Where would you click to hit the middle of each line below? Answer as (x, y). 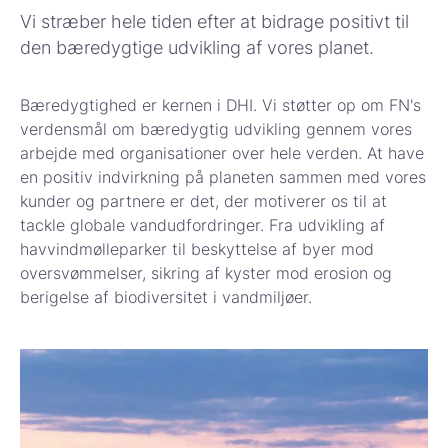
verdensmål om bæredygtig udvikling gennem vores (216, 129)
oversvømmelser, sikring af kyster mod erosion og (206, 273)
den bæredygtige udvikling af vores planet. (197, 48)
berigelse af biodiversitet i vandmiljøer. (166, 297)
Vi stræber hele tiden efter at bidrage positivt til (214, 22)
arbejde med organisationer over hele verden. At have (222, 153)
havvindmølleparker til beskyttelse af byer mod (197, 249)
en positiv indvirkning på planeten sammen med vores (223, 177)
